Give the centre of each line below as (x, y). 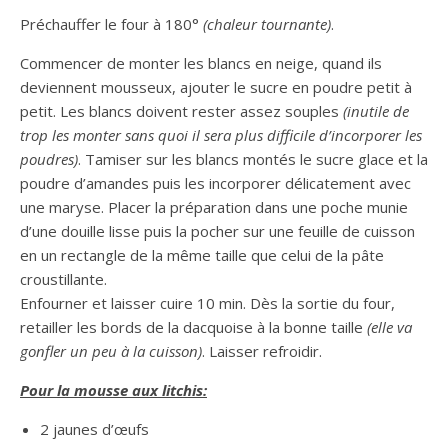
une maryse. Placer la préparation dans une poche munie (214, 207)
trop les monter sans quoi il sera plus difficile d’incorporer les (221, 135)
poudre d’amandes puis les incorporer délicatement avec (215, 183)
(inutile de (374, 111)
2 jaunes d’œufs (94, 429)
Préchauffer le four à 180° (111, 24)
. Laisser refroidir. (264, 351)
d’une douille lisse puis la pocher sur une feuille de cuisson (217, 231)
